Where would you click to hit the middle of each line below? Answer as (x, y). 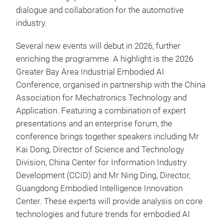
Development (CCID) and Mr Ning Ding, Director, (103, 175)
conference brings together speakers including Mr (108, 137)
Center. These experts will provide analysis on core (109, 201)
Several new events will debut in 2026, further (98, 46)
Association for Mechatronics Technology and (101, 98)
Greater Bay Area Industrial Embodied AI (90, 72)
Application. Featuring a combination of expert (101, 111)
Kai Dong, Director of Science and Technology (100, 150)
